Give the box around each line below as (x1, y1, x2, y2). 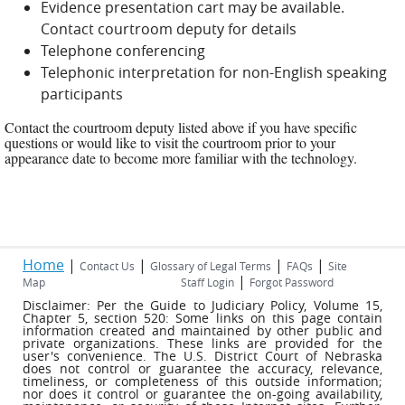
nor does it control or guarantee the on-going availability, (23, 385, 382, 402)
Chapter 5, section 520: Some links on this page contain (23, 309, 382, 326)
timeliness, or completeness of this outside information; (23, 372, 382, 390)
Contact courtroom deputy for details (41, 19, 297, 39)
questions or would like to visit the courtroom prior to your (5, 133, 335, 152)
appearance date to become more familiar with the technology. (5, 148, 357, 167)
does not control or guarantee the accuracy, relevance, (23, 360, 382, 377)
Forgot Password (250, 275, 334, 289)
